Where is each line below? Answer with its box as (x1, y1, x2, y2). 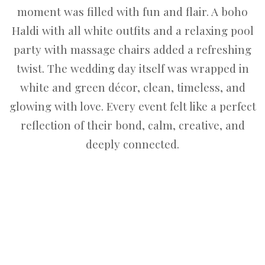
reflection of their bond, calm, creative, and (20, 117, 245, 132)
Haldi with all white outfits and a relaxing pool (11, 22, 254, 38)
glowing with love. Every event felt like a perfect (9, 98, 256, 114)
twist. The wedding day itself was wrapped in (16, 60, 249, 76)
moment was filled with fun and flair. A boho (17, 4, 248, 19)
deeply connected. (86, 136, 179, 151)
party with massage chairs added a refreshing (14, 41, 251, 57)
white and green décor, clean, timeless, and (20, 79, 245, 95)
